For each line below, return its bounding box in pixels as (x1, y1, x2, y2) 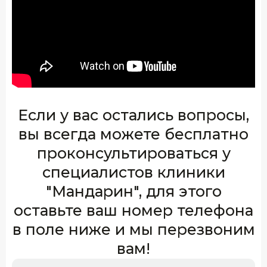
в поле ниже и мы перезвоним (12, 220, 255, 238)
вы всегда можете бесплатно (18, 125, 249, 143)
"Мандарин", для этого (45, 182, 222, 200)
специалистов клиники (42, 163, 225, 181)
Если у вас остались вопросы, (18, 105, 249, 124)
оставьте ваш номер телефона (14, 201, 253, 219)
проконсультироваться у (36, 144, 231, 162)
